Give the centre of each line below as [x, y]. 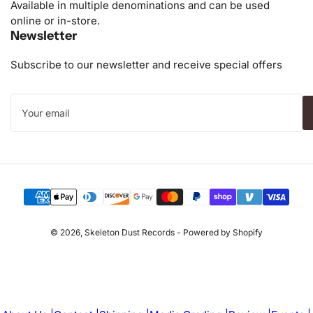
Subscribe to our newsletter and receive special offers [146, 64]
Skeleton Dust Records [130, 232]
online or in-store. [55, 20]
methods [173, 199]
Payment [173, 187]
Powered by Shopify [223, 232]
